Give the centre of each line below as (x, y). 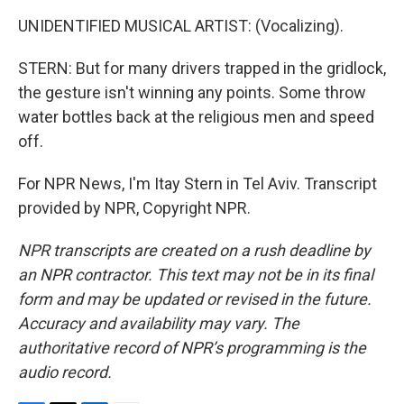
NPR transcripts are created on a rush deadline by (194, 250)
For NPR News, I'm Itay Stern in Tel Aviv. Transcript (197, 184)
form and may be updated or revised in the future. (195, 299)
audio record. (65, 372)
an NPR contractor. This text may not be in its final (196, 275)
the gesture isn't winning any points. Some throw (192, 92)
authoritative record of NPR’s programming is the (192, 348)
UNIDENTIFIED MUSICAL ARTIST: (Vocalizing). (181, 26)
